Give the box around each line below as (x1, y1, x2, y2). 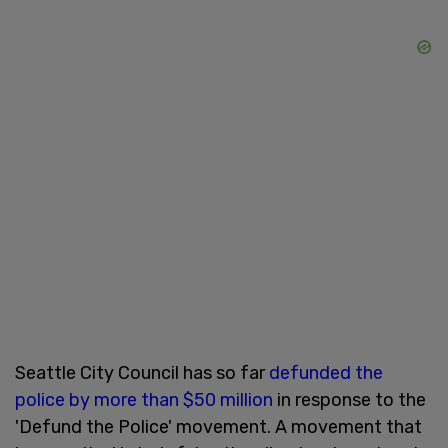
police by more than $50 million (15, 388, 273, 411)
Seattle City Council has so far (15, 361, 269, 384)
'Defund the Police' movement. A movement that (15, 415, 422, 438)
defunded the (269, 361, 383, 384)
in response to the (273, 388, 426, 411)
